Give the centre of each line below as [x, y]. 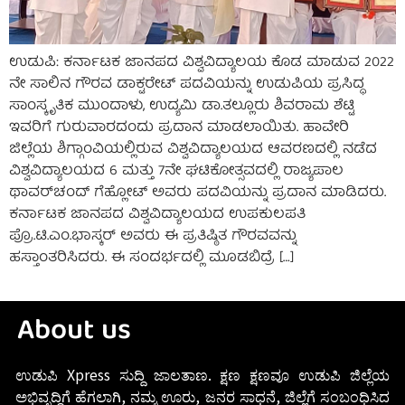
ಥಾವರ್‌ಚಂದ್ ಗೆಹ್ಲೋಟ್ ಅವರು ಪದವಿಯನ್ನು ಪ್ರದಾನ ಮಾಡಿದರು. [198, 194]
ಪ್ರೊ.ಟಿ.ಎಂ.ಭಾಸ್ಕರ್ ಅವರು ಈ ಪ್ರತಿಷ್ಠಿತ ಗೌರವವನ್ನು [153, 237]
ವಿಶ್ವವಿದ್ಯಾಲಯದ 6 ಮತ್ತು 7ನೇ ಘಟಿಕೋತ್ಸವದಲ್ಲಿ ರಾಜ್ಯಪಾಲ [176, 172]
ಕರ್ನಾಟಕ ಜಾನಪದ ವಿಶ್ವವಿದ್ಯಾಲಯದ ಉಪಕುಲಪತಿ [157, 216]
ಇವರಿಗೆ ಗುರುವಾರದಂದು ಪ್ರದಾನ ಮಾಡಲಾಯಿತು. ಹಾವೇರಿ [179, 129]
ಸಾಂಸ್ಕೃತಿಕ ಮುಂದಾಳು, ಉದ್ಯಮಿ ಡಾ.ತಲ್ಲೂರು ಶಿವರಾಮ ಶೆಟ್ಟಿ [182, 107]
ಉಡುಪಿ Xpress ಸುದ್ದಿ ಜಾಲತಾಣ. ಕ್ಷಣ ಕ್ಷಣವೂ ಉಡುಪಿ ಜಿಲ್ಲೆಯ [202, 374]
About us [74, 332]
